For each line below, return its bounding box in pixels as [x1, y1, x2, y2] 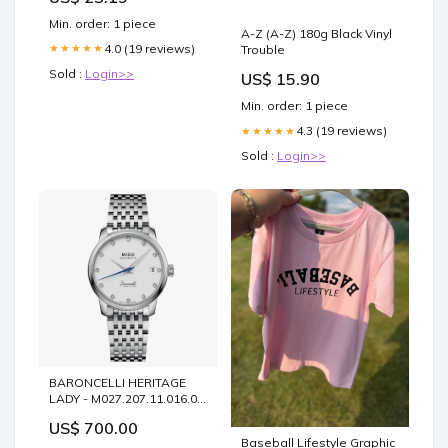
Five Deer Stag [49, 407, 136, 423]
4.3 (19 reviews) [296, 123, 387, 139]
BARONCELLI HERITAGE [49, 375, 186, 391]
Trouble [241, 42, 285, 58]
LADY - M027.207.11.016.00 [49, 391, 204, 407]
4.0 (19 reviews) [104, 40, 195, 56]
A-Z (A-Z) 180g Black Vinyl [241, 26, 392, 42]
